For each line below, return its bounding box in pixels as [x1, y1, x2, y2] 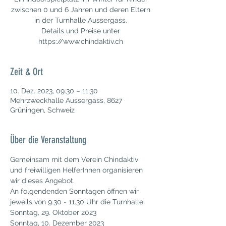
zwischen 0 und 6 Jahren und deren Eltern [11, 6, 150, 14]
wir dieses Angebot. [10, 177, 75, 185]
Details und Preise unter [41, 27, 120, 35]
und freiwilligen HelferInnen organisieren [10, 166, 145, 174]
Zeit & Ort [10, 66, 43, 78]
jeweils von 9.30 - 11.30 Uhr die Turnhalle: [10, 198, 145, 206]
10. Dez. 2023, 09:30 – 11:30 [10, 87, 98, 95]
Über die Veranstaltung [10, 134, 86, 146]
